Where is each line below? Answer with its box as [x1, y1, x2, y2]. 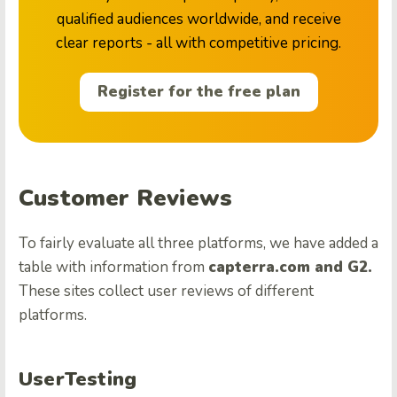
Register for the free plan [97, 82, 300, 103]
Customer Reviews [19, 183, 233, 214]
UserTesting [19, 366, 137, 393]
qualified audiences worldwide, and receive [56, 8, 341, 29]
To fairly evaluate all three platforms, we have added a [19, 233, 378, 254]
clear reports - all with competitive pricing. [56, 32, 341, 53]
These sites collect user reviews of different [19, 281, 314, 302]
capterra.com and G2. [208, 257, 372, 278]
